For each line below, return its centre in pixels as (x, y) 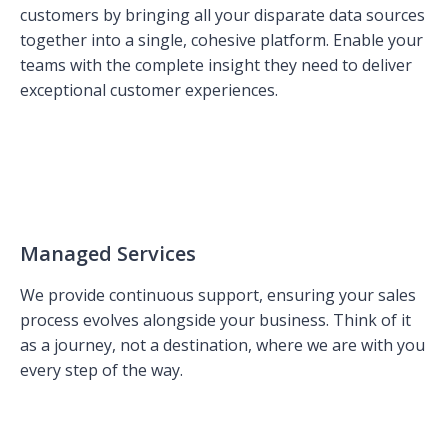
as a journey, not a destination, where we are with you (222, 344)
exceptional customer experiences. (149, 89)
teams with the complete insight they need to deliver (216, 64)
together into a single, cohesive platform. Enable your (221, 39)
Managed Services (108, 253)
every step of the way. (101, 369)
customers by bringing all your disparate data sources (222, 14)
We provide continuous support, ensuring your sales (218, 294)
